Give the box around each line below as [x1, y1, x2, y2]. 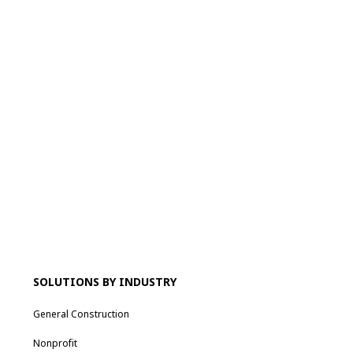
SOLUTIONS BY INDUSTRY [32, 274, 176, 290]
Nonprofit [32, 336, 77, 350]
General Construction [32, 307, 129, 321]
